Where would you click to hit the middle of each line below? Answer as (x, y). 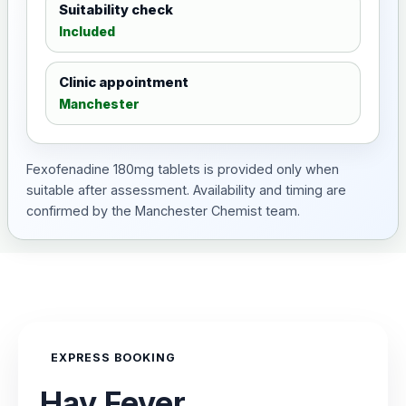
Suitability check (116, 10)
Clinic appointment (124, 82)
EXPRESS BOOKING (113, 358)
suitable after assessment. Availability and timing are (186, 190)
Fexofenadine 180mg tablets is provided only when (183, 169)
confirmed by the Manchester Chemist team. (163, 211)
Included (87, 31)
